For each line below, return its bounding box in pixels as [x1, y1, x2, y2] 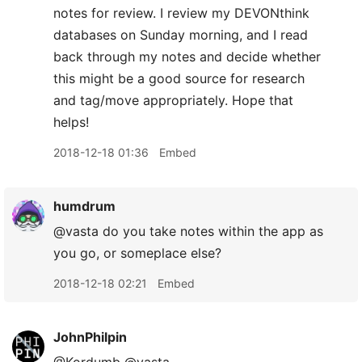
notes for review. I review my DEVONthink [53, 5, 309, 21]
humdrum [53, 198, 116, 214]
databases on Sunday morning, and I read [53, 27, 308, 43]
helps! [53, 114, 89, 130]
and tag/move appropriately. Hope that [53, 92, 293, 108]
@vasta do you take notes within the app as [53, 223, 323, 239]
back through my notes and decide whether [53, 48, 321, 65]
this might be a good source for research [53, 70, 305, 86]
